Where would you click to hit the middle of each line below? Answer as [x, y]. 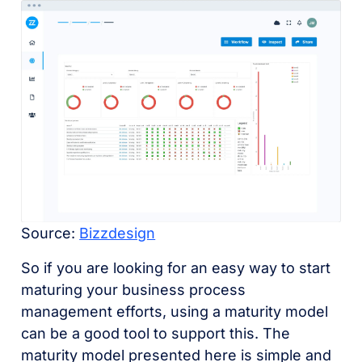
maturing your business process [134, 289]
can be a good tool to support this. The [156, 333]
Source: [51, 233]
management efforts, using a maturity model [175, 311]
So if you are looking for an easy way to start [176, 267]
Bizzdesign [118, 233]
